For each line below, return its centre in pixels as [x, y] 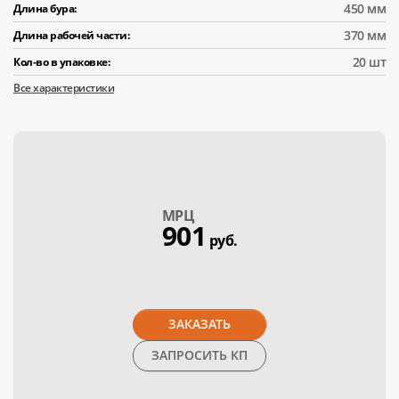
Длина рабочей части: [71, 35]
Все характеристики [64, 87]
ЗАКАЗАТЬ [199, 324]
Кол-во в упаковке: [61, 61]
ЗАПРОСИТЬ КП [239, 355]
